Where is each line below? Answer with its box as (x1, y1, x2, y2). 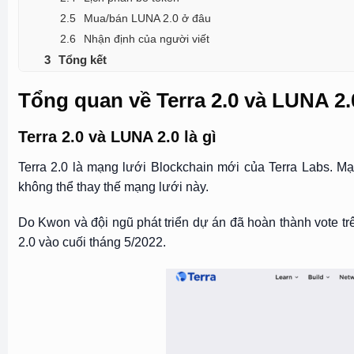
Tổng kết (58, 52, 107, 66)
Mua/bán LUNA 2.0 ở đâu (83, 11, 211, 24)
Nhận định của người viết (83, 32, 209, 45)
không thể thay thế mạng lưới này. (17, 179, 209, 194)
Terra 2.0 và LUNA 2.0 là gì (17, 127, 217, 145)
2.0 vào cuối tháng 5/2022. (17, 235, 166, 250)
